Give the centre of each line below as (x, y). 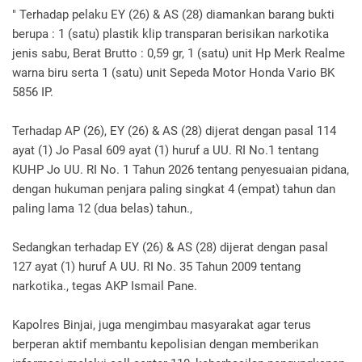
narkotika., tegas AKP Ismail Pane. (105, 286)
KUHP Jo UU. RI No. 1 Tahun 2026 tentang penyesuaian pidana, (181, 170)
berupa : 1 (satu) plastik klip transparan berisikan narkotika (170, 34)
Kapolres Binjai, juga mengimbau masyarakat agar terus (162, 325)
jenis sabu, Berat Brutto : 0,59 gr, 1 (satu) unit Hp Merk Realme (179, 54)
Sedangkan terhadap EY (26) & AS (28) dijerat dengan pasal (170, 248)
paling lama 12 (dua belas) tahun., (104, 209)
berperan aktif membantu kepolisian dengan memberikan (165, 345)
